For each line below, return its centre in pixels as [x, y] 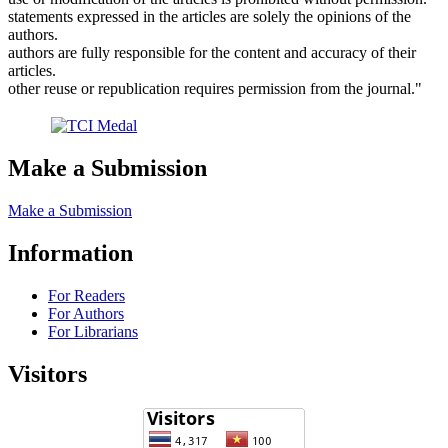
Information [70, 253]
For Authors [86, 314]
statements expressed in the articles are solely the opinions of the [209, 17]
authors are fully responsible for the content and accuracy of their [212, 53]
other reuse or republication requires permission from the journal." [215, 89]
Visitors [47, 373]
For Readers [86, 296]
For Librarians [93, 332]
